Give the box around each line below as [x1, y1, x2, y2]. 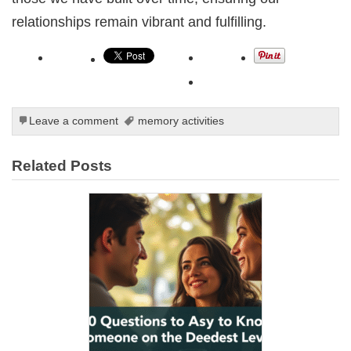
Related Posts [12, 157, 113, 174]
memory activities [137, 114, 224, 127]
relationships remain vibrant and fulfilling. [12, 13, 267, 31]
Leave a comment [29, 114, 119, 127]
